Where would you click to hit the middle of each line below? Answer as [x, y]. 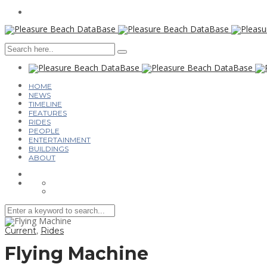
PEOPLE [44, 131]
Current [21, 231]
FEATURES [48, 113]
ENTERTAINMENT [60, 140]
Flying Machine [77, 253]
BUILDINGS [49, 149]
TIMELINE [45, 104]
